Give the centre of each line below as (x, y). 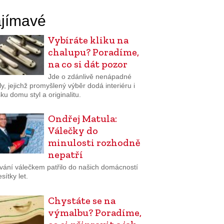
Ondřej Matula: (82, 119)
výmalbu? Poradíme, (94, 212)
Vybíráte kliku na (88, 40)
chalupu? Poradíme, (93, 52)
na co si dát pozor (87, 64)
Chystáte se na (81, 200)
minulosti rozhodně (94, 143)
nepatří (65, 155)
